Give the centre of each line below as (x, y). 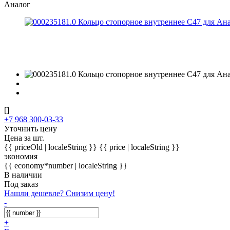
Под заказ (21, 184)
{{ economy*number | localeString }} (66, 165)
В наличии (23, 175)
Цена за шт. (24, 138)
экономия (21, 156)
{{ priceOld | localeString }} (52, 147)
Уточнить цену (31, 128)
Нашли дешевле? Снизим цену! (60, 193)
